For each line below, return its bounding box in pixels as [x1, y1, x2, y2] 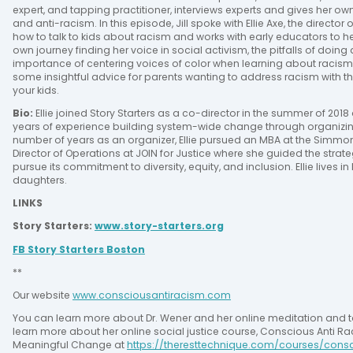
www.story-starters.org [95, 219, 224, 233]
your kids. [13, 83, 59, 97]
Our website [13, 288, 72, 303]
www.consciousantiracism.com [72, 288, 231, 303]
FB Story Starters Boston [13, 242, 145, 256]
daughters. [13, 173, 67, 187]
